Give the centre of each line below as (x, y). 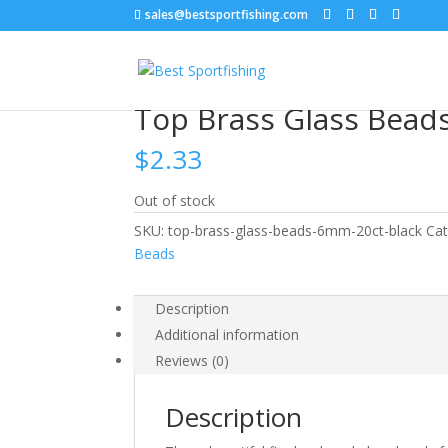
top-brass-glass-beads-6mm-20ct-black (295, 230)
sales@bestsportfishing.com (227, 14)
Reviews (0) (192, 360)
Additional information (227, 334)
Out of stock (175, 200)
